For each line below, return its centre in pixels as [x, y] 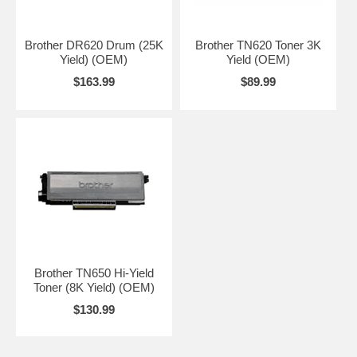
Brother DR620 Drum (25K [94, 45]
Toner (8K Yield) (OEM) [94, 287]
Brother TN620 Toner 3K [258, 45]
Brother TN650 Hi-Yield [94, 273]
